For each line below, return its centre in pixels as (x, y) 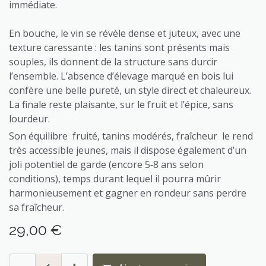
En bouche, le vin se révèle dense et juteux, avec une (125, 33)
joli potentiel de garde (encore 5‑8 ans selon (106, 164)
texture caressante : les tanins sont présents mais (119, 47)
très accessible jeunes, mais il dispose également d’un (128, 150)
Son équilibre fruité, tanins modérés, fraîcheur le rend (131, 136)
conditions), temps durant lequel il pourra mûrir (115, 178)
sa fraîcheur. (37, 207)
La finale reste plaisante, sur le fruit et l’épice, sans (121, 104)
